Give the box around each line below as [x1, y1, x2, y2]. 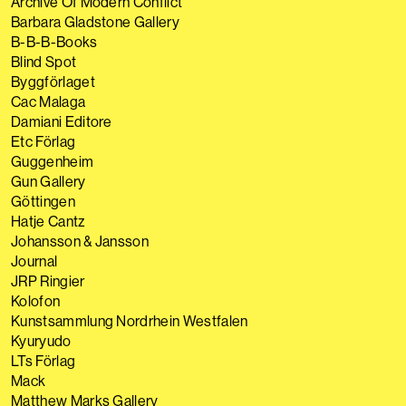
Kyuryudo [11, 332, 72, 350]
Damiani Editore [11, 112, 112, 130]
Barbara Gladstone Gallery [11, 13, 179, 31]
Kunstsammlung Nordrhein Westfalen [11, 312, 248, 330]
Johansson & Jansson [11, 232, 150, 250]
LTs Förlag [11, 352, 76, 370]
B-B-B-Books [11, 33, 98, 51]
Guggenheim [11, 152, 94, 170]
